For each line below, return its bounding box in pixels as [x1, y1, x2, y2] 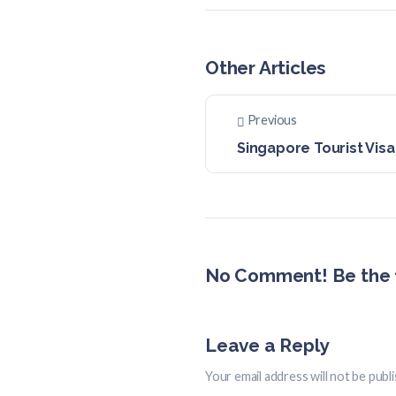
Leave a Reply [205, 334, 329, 357]
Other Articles [205, 57, 326, 80]
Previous [247, 112, 298, 128]
